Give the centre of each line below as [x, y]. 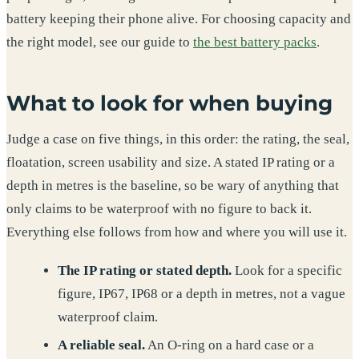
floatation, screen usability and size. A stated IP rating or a [171, 163]
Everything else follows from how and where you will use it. [177, 232]
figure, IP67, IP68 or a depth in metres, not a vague [201, 293]
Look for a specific [286, 270]
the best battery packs [255, 42]
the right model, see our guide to [100, 42]
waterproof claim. [107, 317]
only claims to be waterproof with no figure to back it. [159, 209]
